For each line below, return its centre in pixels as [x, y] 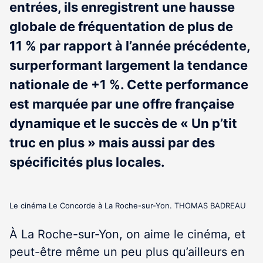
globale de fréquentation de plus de [121, 26]
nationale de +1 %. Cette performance [129, 85]
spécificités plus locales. [87, 162]
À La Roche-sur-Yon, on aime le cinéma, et [127, 234]
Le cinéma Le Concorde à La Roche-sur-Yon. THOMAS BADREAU [128, 205]
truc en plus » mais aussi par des [112, 143]
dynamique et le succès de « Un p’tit [123, 123]
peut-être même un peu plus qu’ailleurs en [127, 252]
